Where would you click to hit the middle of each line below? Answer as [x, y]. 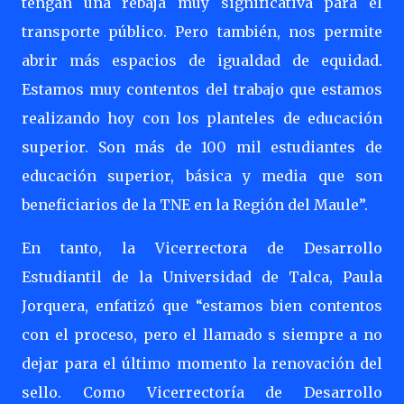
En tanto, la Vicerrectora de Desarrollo [202, 248]
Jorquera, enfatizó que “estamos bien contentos [202, 306]
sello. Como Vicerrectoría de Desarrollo [202, 392]
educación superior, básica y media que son [202, 176]
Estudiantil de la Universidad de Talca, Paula [202, 277]
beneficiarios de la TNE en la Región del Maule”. [195, 205]
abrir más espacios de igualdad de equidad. [202, 60]
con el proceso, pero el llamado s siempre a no [202, 335]
